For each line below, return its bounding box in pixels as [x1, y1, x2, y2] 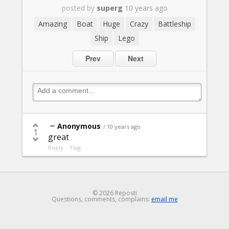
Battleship [157, 19, 191, 29]
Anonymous [57, 121, 101, 131]
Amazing [38, 19, 67, 29]
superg [96, 3, 123, 13]
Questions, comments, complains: [51, 195, 151, 204]
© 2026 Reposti [92, 189, 137, 198]
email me [151, 195, 178, 204]
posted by [61, 3, 95, 13]
